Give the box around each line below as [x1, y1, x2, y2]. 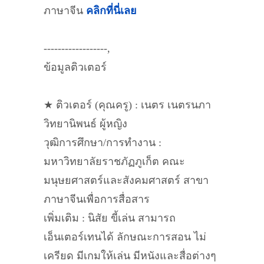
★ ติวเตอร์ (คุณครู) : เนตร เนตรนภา [44, 99, 211, 111]
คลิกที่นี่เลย [86, 5, 137, 16]
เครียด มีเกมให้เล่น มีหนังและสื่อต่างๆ [44, 250, 216, 262]
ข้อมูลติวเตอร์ [44, 61, 107, 73]
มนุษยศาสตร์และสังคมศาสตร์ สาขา [44, 174, 209, 186]
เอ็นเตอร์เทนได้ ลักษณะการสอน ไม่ [44, 231, 206, 243]
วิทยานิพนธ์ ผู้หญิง [44, 118, 127, 130]
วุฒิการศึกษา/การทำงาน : [44, 137, 161, 148]
